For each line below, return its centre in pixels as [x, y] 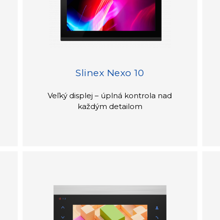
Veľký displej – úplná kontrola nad [110, 95]
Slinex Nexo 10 [110, 73]
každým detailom [110, 106]
